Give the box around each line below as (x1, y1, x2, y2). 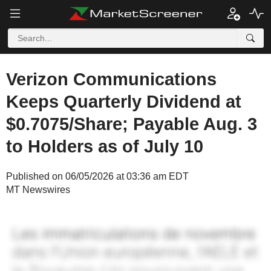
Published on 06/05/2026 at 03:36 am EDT (6, 171, 189, 181)
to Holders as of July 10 (6, 137, 203, 156)
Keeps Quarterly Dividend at (6, 92, 241, 111)
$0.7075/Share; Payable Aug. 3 (6, 114, 257, 134)
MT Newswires (6, 184, 70, 195)
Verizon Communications (6, 70, 217, 89)
